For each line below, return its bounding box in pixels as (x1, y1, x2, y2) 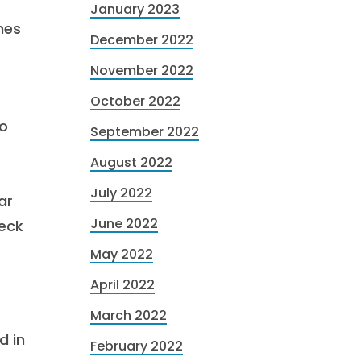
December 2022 (90, 31, 193, 49)
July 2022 (90, 184, 152, 202)
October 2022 (90, 92, 180, 110)
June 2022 (90, 214, 158, 233)
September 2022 (90, 122, 199, 141)
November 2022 (90, 61, 193, 80)
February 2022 (90, 337, 183, 355)
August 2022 (90, 153, 172, 172)
